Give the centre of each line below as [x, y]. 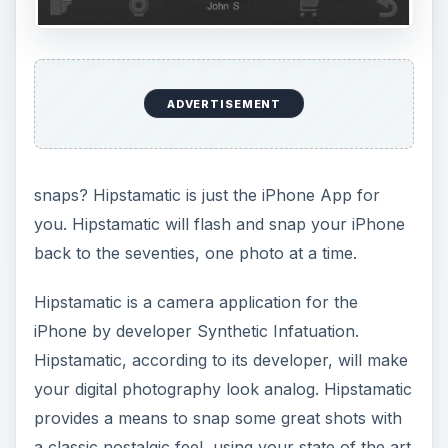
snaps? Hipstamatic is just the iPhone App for [206, 195]
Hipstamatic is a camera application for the [195, 302]
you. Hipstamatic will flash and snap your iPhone [219, 224]
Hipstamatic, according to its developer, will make [220, 360]
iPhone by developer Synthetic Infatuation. [196, 331]
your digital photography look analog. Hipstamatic [222, 389]
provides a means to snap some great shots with [217, 418]
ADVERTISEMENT [224, 103]
